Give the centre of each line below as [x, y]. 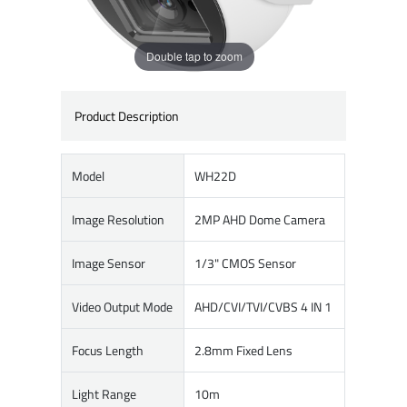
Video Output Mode [123, 307]
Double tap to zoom [194, 56]
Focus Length [108, 351]
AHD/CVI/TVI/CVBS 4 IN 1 [263, 307]
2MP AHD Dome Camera [260, 220]
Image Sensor [109, 263]
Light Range [104, 394]
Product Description [126, 115]
